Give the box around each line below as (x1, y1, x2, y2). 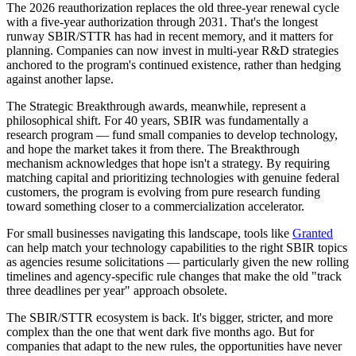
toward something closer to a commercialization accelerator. (6, 199, 304, 213)
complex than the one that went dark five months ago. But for (6, 324, 314, 339)
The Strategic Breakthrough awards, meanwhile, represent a (6, 99, 306, 113)
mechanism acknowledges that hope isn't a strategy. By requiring (6, 156, 330, 170)
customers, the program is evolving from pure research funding (6, 184, 320, 199)
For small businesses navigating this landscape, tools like (6, 226, 292, 240)
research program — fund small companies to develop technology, (6, 127, 338, 141)
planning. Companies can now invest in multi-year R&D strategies (6, 43, 339, 57)
